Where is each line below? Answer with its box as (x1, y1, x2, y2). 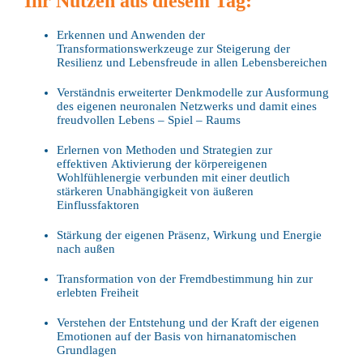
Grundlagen (57, 344, 117, 357)
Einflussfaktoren (57, 199, 139, 211)
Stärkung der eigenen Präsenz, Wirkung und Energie (57, 228, 322, 241)
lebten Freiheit (66, 286, 139, 299)
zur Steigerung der (197, 42, 290, 55)
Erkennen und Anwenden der (57, 28, 205, 41)
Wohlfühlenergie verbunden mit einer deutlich (57, 171, 290, 184)
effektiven (57, 157, 111, 170)
